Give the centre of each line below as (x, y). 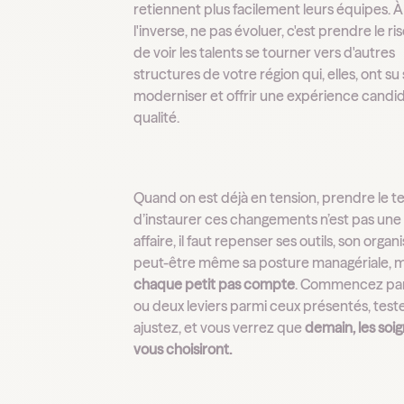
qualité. (157, 118)
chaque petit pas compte (215, 285)
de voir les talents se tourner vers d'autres (265, 53)
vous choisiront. (183, 349)
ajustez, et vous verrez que (220, 328)
